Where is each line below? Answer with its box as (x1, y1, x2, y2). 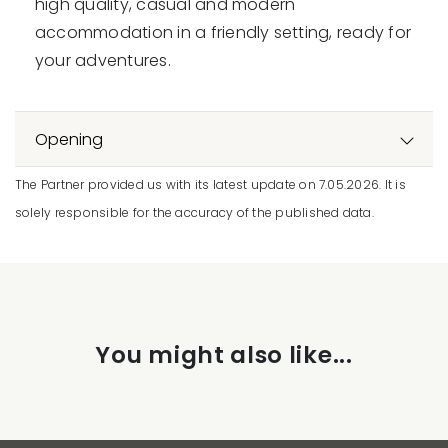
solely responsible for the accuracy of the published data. (15, 203, 374, 221)
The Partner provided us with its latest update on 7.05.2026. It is (15, 175, 406, 193)
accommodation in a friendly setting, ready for (35, 20, 412, 44)
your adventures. (35, 48, 171, 72)
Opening (35, 127, 103, 151)
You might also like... (95, 338, 353, 371)
